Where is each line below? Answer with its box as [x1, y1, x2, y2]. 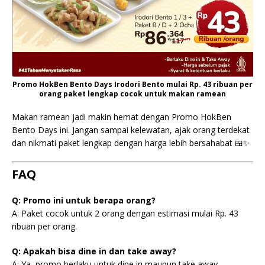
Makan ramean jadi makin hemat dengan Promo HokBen [12, 111, 231, 122]
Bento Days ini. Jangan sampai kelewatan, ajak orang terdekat [12, 124, 250, 135]
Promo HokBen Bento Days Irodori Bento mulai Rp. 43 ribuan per [12, 79, 253, 89]
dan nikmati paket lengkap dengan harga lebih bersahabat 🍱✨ [12, 137, 250, 148]
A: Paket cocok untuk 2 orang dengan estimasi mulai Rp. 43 [12, 208, 238, 219]
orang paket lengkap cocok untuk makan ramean [39, 89, 226, 99]
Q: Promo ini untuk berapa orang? [12, 195, 156, 206]
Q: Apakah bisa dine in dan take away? [12, 245, 176, 257]
